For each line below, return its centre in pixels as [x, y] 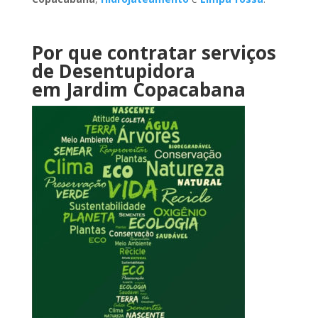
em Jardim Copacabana [138, 89]
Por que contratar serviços [154, 53]
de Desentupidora [113, 71]
